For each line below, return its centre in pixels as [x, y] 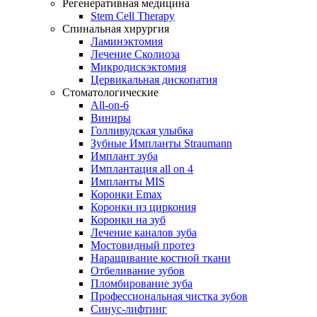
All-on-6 [110, 105]
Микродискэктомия [138, 67]
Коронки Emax [126, 194]
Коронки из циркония [143, 207]
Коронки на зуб [128, 219]
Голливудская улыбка [142, 130]
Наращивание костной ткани [161, 258]
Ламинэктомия [127, 41]
